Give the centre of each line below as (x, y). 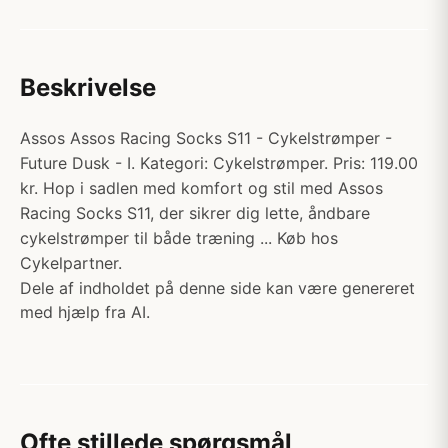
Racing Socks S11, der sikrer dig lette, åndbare (195, 213)
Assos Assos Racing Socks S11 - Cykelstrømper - (206, 138)
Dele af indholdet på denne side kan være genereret (217, 288)
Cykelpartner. (71, 263)
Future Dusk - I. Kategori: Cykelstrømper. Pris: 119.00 (219, 163)
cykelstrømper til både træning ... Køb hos (179, 238)
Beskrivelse (88, 87)
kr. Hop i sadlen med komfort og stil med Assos (201, 188)
